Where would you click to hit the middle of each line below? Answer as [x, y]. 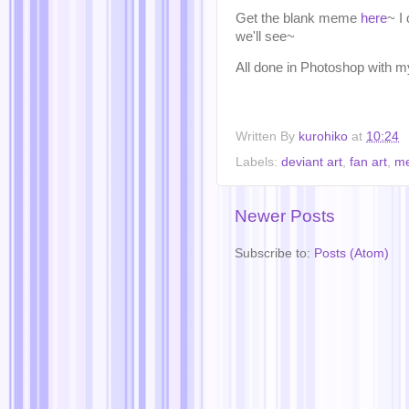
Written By [267, 136]
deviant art [312, 162]
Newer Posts [285, 215]
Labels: [258, 162]
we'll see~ [265, 36]
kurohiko [323, 136]
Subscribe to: [274, 253]
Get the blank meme [298, 18]
